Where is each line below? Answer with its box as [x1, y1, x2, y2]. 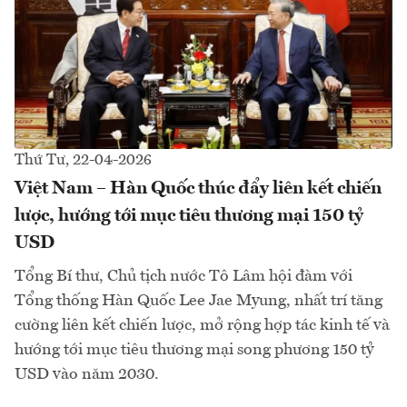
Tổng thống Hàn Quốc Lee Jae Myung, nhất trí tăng [15, 292, 382, 309]
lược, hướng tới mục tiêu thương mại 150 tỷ [15, 206, 363, 225]
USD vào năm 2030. [15, 365, 159, 382]
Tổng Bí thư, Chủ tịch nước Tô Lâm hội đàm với [15, 267, 352, 284]
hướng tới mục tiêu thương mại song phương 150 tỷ [15, 341, 373, 358]
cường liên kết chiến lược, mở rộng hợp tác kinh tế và [15, 316, 390, 333]
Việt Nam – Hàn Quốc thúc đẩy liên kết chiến [15, 179, 382, 198]
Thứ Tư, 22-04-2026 [15, 152, 152, 168]
